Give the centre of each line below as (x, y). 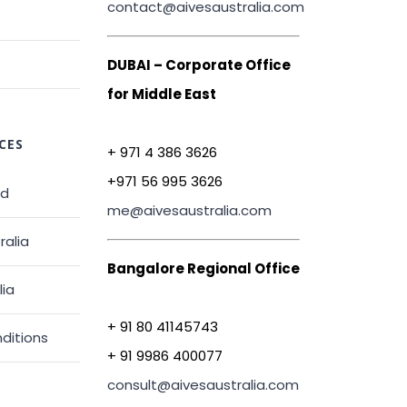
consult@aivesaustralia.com (203, 385)
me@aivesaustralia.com (189, 211)
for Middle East (161, 94)
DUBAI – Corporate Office (199, 65)
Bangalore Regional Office (203, 269)
